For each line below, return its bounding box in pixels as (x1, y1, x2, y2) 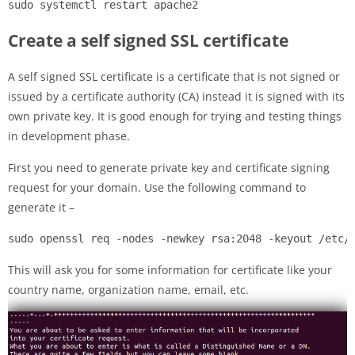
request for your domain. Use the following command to (8, 180, 306, 196)
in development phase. (8, 128, 130, 144)
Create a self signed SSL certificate (8, 29, 288, 52)
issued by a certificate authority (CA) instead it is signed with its (8, 89, 345, 105)
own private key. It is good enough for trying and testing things (8, 109, 342, 124)
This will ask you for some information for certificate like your (8, 262, 332, 278)
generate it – (8, 200, 74, 216)
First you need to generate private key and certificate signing (8, 160, 330, 176)
